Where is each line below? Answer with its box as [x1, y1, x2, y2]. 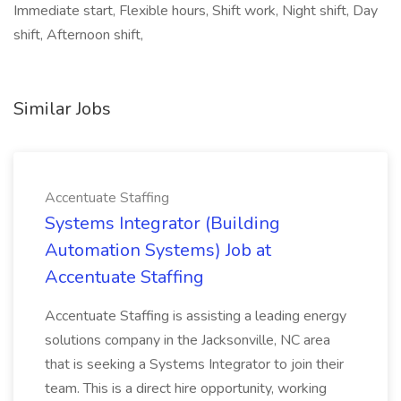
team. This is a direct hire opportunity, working [45, 379, 327, 398]
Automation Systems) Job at [45, 238, 271, 262]
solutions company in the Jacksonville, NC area [45, 330, 330, 350]
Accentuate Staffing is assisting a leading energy [45, 306, 346, 326]
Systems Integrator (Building [45, 211, 280, 235]
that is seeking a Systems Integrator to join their [45, 354, 344, 374]
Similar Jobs [13, 97, 111, 121]
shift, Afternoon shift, [13, 25, 143, 45]
